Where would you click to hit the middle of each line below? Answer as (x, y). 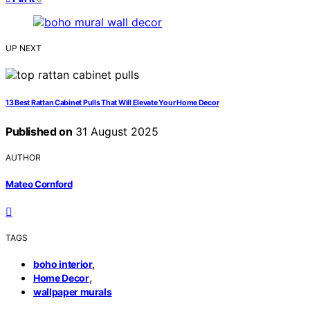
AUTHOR (23, 158)
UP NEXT (24, 48)
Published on (39, 132)
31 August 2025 (116, 132)
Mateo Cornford (39, 184)
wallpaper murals (73, 291)
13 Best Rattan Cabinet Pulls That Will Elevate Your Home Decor (112, 103)
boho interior (63, 264)
